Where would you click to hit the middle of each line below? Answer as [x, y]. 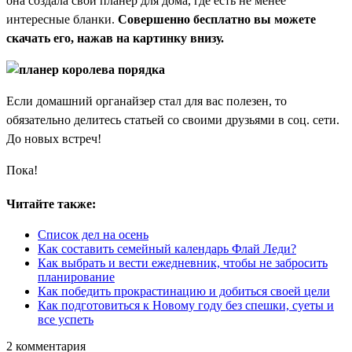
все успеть [66, 319]
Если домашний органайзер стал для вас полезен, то [147, 101]
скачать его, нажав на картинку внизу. [115, 38]
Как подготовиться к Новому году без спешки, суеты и [186, 305]
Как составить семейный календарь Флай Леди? [167, 248]
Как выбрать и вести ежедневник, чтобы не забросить [183, 262]
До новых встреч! [54, 139]
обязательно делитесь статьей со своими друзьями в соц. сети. [173, 120]
